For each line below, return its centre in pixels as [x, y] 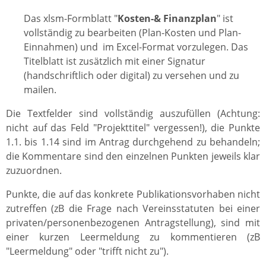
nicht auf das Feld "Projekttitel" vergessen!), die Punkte [133, 127]
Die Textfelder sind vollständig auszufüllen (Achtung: [133, 113]
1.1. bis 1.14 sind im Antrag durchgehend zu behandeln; [133, 142]
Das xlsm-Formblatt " [71, 18]
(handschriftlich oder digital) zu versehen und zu [132, 75]
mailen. [40, 89]
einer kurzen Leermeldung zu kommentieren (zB [133, 237]
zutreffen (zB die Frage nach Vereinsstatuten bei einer [133, 208]
